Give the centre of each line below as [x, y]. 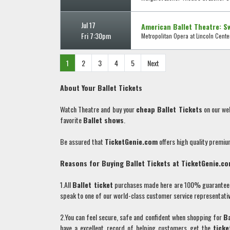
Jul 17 [88, 25]
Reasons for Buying [93, 163]
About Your [79, 88]
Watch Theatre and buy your [98, 109]
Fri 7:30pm [96, 36]
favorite [72, 120]
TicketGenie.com [131, 142]
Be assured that [82, 142]
